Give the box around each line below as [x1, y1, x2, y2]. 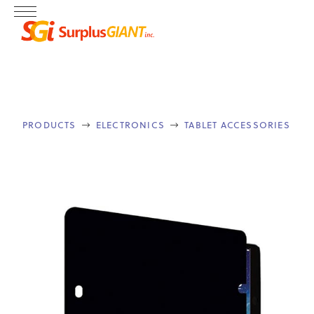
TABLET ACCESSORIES [184, 117, 290, 131]
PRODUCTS [22, 117, 76, 131]
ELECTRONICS [95, 117, 165, 131]
